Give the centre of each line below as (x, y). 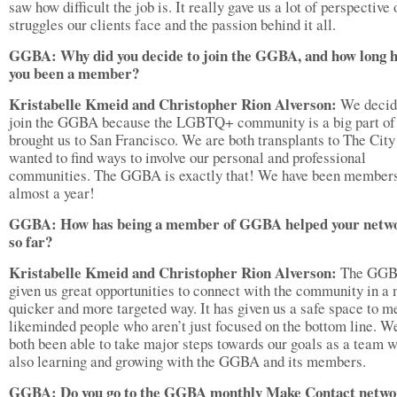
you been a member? (74, 74)
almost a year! (52, 193)
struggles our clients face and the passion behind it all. (172, 25)
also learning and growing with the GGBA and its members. (187, 362)
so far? (31, 242)
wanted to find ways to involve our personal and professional (187, 158)
